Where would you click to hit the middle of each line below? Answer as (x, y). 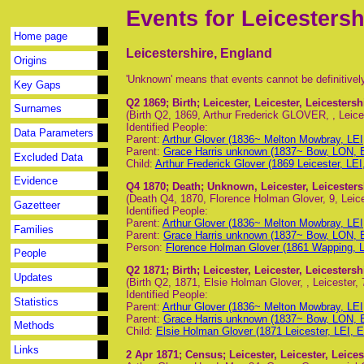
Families (34, 229)
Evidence (36, 181)
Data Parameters (54, 132)
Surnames (38, 109)
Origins (31, 60)
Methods (35, 326)
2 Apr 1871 (152, 354)
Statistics (37, 301)
